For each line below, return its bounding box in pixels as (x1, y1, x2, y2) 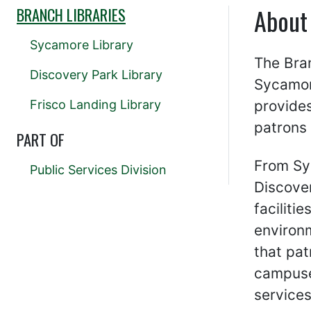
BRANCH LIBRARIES (17, 3, 126, 27)
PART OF (17, 128, 65, 152)
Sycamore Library (30, 37, 133, 53)
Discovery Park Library (30, 67, 162, 83)
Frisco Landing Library (30, 97, 161, 112)
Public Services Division (30, 162, 167, 178)
